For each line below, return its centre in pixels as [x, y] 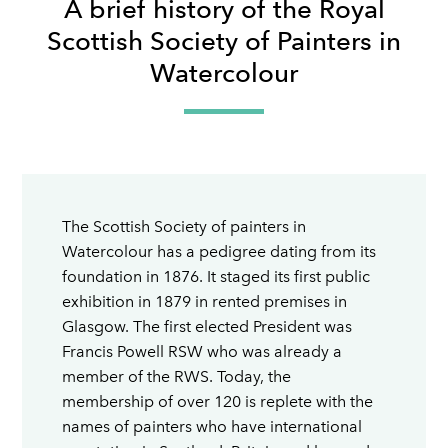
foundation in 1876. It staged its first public [216, 276]
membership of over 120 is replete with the [218, 401]
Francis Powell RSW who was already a [202, 351]
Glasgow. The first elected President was [207, 326]
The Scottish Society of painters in [184, 226]
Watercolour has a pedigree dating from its [219, 251]
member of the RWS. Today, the [177, 376]
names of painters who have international [212, 426]
